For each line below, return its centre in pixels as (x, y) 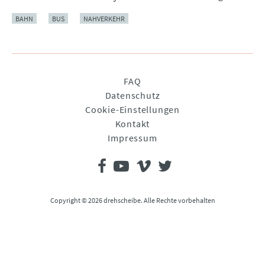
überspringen (50, 95)
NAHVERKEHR (104, 18)
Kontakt (132, 124)
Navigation (43, 81)
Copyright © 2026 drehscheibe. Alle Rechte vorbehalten (132, 201)
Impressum (132, 138)
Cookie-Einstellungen (132, 110)
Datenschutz (132, 96)
